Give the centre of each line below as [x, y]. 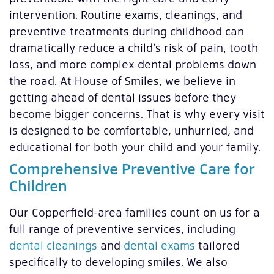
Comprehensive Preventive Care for [132, 168]
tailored [217, 245]
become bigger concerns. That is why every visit [137, 114]
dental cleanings [53, 245]
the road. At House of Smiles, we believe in [122, 81]
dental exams [159, 245]
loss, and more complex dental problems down [133, 64]
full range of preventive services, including [122, 229]
